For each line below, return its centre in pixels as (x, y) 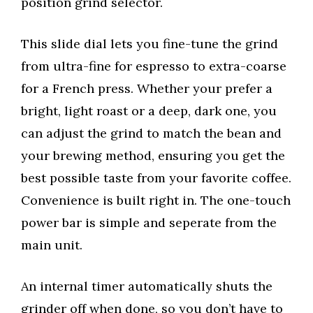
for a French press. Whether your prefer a (147, 89)
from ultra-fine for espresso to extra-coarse (154, 66)
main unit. (52, 245)
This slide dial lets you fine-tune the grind (150, 44)
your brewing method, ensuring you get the (153, 156)
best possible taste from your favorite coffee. (156, 178)
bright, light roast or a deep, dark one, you (149, 111)
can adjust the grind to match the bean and (151, 133)
